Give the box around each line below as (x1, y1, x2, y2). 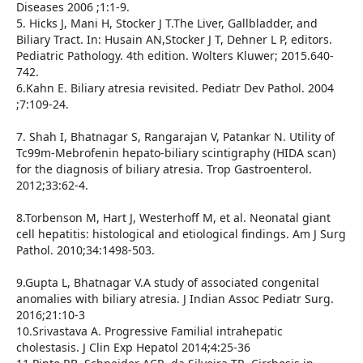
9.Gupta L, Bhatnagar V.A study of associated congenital (15, 275, 319, 291)
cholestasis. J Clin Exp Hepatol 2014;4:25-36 (15, 340, 250, 356)
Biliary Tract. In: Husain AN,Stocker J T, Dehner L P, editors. (15, 32, 332, 48)
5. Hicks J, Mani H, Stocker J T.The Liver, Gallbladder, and (15, 15, 318, 32)
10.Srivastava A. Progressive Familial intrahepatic (15, 323, 283, 340)
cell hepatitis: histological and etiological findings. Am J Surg (15, 226, 346, 242)
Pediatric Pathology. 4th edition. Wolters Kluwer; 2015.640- (15, 48, 334, 64)
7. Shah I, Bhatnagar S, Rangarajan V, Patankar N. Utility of (15, 129, 335, 145)
